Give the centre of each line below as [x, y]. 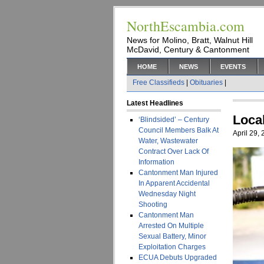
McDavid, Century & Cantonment [188, 49]
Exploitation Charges [172, 247]
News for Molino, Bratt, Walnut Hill [190, 40]
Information [156, 162]
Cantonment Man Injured [178, 173]
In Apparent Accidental [174, 183]
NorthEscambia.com [186, 26]
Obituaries [206, 82]
